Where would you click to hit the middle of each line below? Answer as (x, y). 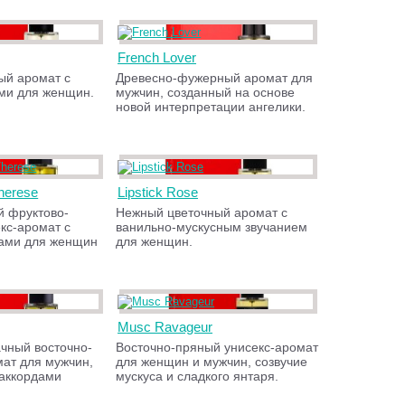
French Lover (157, 57)
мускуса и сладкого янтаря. (198, 376)
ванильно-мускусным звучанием (212, 227)
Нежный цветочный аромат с (202, 212)
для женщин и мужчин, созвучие (212, 362)
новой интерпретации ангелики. (211, 107)
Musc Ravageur (165, 327)
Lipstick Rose (158, 192)
